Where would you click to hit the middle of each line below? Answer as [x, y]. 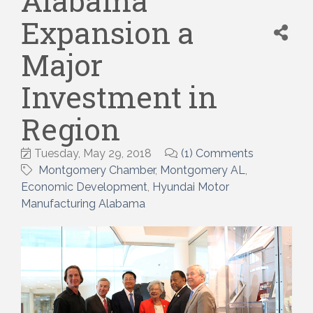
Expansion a [108, 32]
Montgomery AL [203, 170]
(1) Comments [217, 153]
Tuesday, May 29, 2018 [93, 153]
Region [71, 129]
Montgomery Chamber [97, 170]
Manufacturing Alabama [83, 203]
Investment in [119, 96]
